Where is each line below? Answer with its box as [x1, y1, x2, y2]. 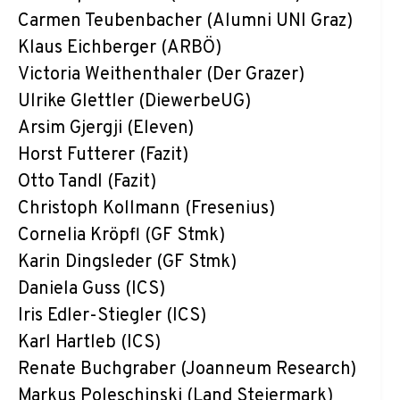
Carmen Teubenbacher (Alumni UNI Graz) [18, 10, 353, 33]
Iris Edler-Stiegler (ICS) [18, 304, 206, 328]
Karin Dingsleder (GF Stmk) [18, 251, 237, 274]
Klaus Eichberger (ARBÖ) [18, 37, 221, 60]
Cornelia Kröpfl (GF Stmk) [18, 224, 225, 247]
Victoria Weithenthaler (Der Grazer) [18, 63, 304, 87]
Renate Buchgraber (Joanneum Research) [18, 358, 356, 381]
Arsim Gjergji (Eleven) [18, 117, 194, 140]
